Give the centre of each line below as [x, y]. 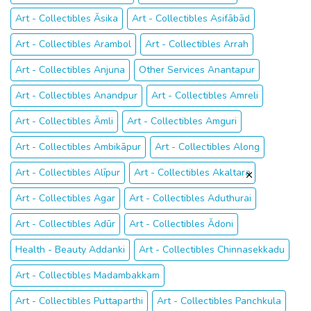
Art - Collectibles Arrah [197, 44]
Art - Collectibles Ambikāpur [78, 147]
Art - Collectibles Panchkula [219, 301]
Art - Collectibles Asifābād [191, 18]
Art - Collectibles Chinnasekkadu [212, 250]
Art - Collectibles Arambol [73, 44]
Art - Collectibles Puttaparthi [79, 301]
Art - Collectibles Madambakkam [87, 275]
